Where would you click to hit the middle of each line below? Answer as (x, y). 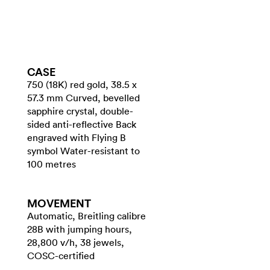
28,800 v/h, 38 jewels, (76, 242)
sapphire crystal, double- (80, 111)
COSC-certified (61, 256)
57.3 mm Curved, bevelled (83, 98)
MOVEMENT (59, 203)
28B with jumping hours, (80, 229)
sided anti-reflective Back (82, 124)
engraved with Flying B (77, 137)
